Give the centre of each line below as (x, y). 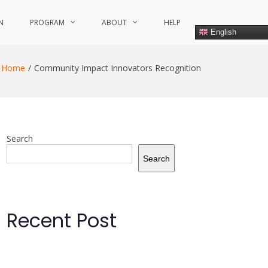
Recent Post (62, 220)
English (222, 32)
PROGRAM (47, 22)
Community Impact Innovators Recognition (118, 68)
